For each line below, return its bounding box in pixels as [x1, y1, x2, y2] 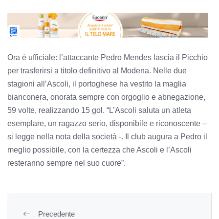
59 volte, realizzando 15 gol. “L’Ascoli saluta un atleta [7, 106, 191, 114]
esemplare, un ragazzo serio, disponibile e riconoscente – [7, 119, 207, 128]
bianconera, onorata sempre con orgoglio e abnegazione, [7, 92, 205, 101]
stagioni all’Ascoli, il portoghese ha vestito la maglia [7, 79, 186, 88]
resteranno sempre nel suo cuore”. [7, 158, 128, 167]
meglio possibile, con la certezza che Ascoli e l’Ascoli [7, 145, 192, 154]
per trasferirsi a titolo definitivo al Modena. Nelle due [7, 66, 187, 75]
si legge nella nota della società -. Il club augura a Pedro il [7, 132, 207, 141]
